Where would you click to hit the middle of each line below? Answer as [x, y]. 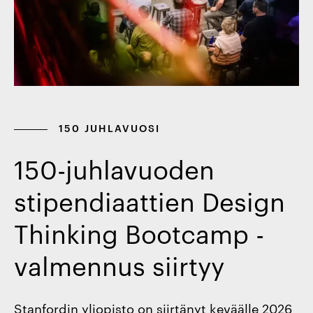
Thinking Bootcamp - [139, 232]
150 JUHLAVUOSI [110, 127]
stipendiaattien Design [150, 200]
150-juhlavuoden [115, 168]
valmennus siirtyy [119, 264]
